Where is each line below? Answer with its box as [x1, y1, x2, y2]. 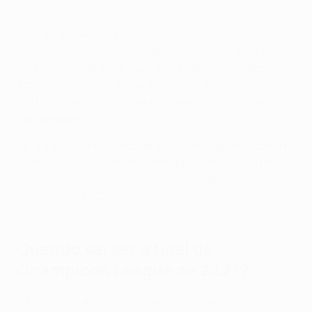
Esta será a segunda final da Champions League [17, 26, 258, 42]
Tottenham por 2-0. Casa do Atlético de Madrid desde [17, 77, 284, 93]
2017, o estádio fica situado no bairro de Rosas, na [17, 93, 265, 109]
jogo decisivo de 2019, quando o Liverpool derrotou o [17, 60, 279, 76]
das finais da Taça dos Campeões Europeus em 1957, [17, 171, 280, 187]
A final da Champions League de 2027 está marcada [17, 292, 277, 309]
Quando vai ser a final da [17, 237, 213, 260]
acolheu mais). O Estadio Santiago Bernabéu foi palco [17, 155, 288, 171]
